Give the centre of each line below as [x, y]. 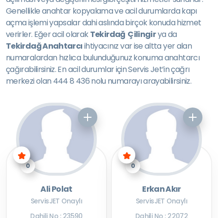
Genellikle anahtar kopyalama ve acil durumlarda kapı [101, 11]
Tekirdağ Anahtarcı [44, 46]
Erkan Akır [162, 189]
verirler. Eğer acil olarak [48, 34]
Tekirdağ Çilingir [123, 34]
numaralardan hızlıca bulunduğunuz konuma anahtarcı [103, 58]
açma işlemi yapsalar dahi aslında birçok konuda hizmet [104, 23]
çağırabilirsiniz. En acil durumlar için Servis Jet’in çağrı [98, 69]
